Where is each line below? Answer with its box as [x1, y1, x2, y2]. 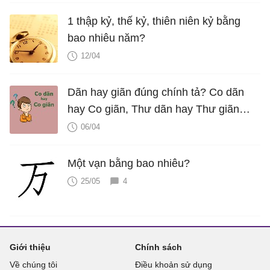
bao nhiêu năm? [67, 31, 145, 44]
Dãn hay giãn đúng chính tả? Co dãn [67, 86, 244, 98]
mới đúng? [67, 119, 119, 132]
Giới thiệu [10, 242, 51, 252]
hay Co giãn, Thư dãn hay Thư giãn [67, 102, 239, 115]
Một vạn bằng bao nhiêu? [67, 157, 190, 169]
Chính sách [134, 242, 182, 252]
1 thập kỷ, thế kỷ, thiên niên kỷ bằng [67, 14, 240, 27]
